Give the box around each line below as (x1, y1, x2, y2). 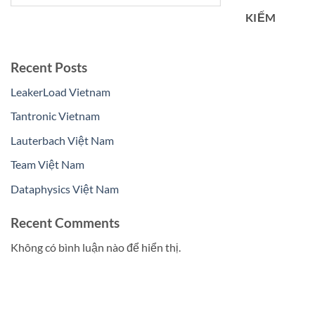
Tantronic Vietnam (11, 109, 100, 123)
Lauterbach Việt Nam (11, 133, 114, 147)
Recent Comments (11, 214, 120, 231)
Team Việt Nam (11, 157, 84, 172)
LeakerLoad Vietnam (11, 84, 110, 98)
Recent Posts (11, 59, 87, 76)
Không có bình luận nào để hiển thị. (11, 240, 181, 254)
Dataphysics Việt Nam (11, 181, 119, 195)
